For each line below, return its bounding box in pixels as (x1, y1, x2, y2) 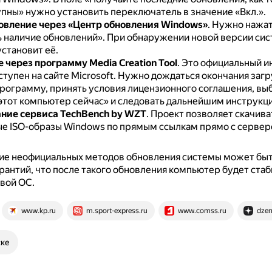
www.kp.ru (21, 206, 56, 215)
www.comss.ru (177, 206, 226, 215)
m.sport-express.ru (86, 206, 148, 215)
